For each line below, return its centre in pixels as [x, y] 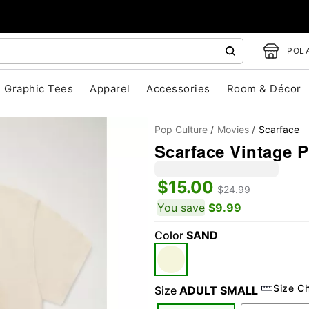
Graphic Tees [39, 89]
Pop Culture [181, 129]
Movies [233, 129]
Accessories [178, 89]
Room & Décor [264, 89]
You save [181, 208]
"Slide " [118, 244]
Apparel [110, 89]
